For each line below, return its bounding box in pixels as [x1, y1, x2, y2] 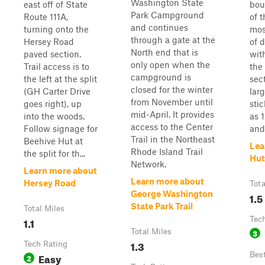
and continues [131, 22, 188, 33]
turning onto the [24, 24, 89, 34]
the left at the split [24, 73, 97, 84]
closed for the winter [131, 84, 213, 95]
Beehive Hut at [24, 135, 83, 146]
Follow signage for [24, 123, 98, 134]
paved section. [24, 49, 81, 59]
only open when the [131, 59, 210, 70]
